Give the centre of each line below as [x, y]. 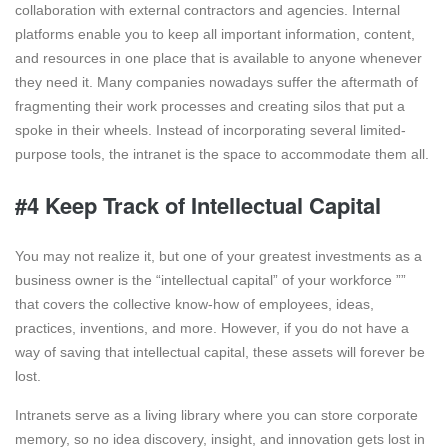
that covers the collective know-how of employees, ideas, [194, 304]
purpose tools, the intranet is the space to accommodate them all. [222, 154]
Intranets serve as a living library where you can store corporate [216, 415]
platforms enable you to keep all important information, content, [215, 34]
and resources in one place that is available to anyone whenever [218, 58]
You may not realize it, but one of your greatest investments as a [218, 256]
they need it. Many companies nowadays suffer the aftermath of [216, 82]
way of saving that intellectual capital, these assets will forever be [220, 352]
